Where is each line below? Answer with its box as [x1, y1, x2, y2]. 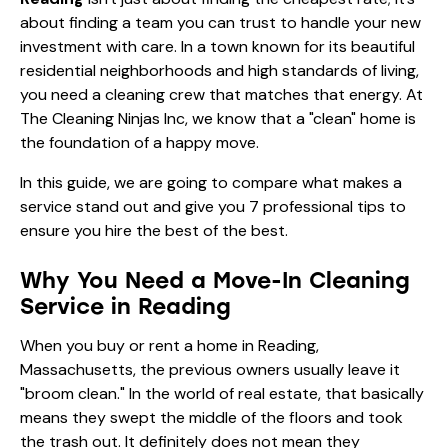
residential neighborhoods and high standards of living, [20, 59, 419, 81]
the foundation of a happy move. [20, 131, 259, 153]
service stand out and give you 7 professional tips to [20, 195, 406, 217]
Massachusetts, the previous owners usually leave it [20, 358, 400, 380]
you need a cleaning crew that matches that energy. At [20, 83, 423, 105]
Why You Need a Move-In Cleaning [20, 266, 410, 294]
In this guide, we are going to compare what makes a [20, 171, 402, 193]
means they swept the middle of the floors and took [20, 406, 403, 428]
